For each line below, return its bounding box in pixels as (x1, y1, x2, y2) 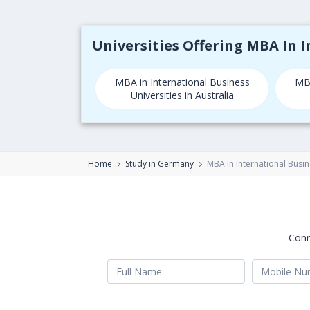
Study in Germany (125, 158, 194, 170)
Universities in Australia (130, 89, 234, 102)
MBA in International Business (114, 75, 250, 89)
